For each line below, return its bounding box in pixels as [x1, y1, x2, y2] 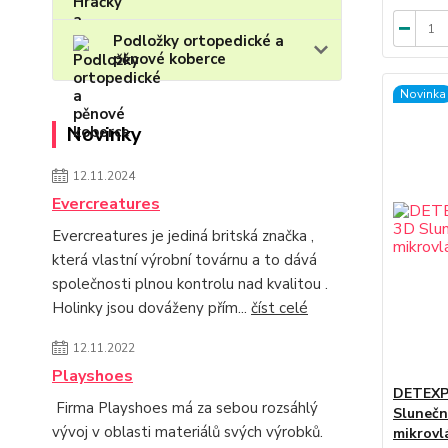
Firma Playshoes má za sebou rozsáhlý [52, 398, 318, 418]
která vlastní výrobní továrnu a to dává [52, 250, 317, 270]
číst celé [251, 298, 308, 318]
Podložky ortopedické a [113, 31, 284, 51]
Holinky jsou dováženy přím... [52, 298, 251, 318]
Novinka [399, 86, 446, 102]
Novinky [66, 121, 142, 148]
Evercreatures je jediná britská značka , [52, 226, 314, 246]
